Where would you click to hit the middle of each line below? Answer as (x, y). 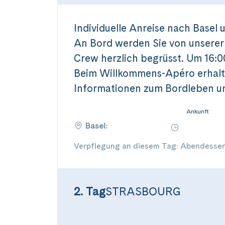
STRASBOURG (143, 191)
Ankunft (198, 111)
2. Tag (90, 191)
